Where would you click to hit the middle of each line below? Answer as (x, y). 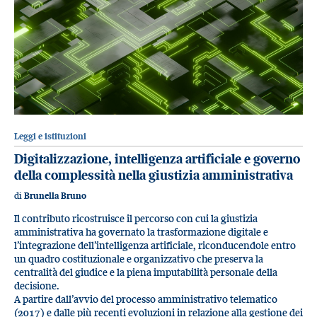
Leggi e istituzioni (50, 137)
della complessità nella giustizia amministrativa (154, 175)
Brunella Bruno (55, 195)
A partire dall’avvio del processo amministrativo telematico (146, 299)
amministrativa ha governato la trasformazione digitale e (141, 232)
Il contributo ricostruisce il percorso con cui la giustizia (136, 219)
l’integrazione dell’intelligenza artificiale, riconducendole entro (155, 246)
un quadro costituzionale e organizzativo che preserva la (139, 259)
